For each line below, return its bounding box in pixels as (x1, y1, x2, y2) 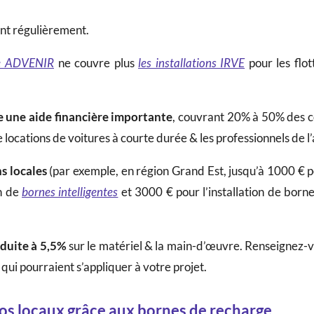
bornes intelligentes (22, 184, 118, 199)
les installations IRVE (138, 55, 245, 70)
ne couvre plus (54, 55, 139, 70)
